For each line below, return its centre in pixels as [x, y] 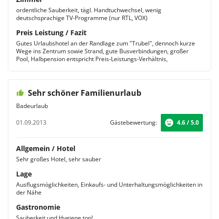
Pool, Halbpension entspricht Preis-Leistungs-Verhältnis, [92, 59]
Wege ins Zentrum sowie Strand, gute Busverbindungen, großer [102, 51]
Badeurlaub [32, 106]
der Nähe [29, 192]
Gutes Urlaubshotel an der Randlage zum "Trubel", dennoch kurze [106, 43]
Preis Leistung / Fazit [51, 33]
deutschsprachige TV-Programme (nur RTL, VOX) [82, 18]
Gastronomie [38, 207]
